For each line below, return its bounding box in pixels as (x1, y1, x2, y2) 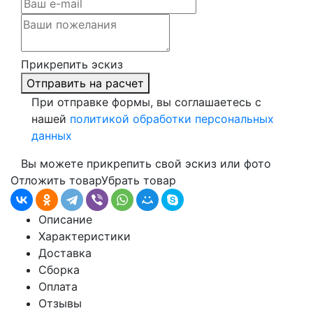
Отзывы (38, 296, 82, 310)
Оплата (38, 279, 78, 293)
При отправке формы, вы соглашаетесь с (31, 95, 261, 109)
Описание (38, 212, 92, 226)
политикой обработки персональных (70, 112, 274, 126)
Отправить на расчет (27, 76, 144, 90)
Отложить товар (10, 173, 101, 187)
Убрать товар (101, 173, 176, 187)
